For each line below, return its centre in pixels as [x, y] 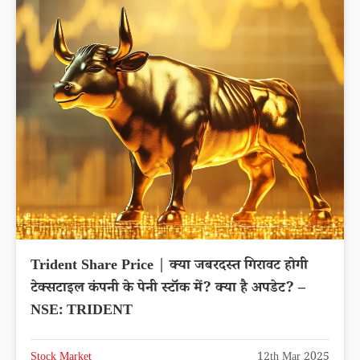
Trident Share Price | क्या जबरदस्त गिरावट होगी [169, 266]
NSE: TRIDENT [82, 311]
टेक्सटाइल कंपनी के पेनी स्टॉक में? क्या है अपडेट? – [168, 289]
